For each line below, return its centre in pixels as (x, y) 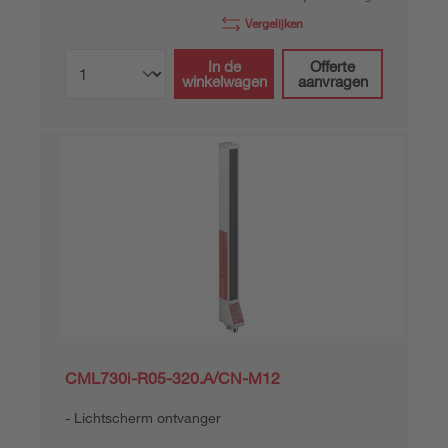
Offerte (333, 66)
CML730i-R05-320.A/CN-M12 (172, 378)
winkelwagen (224, 81)
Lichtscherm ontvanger (147, 417)
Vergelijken (274, 23)
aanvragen (332, 81)
